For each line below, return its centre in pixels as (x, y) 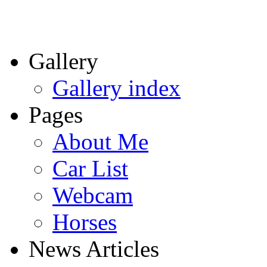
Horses (85, 222)
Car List (90, 168)
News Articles (94, 249)
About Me (100, 141)
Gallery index (117, 88)
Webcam (93, 195)
